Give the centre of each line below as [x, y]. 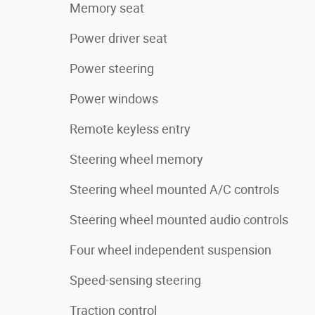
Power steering [112, 69]
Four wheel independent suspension [171, 250]
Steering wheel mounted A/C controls [174, 189]
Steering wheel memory [136, 159]
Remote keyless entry [130, 129]
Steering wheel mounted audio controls [179, 220]
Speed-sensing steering [135, 280]
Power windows [114, 99]
